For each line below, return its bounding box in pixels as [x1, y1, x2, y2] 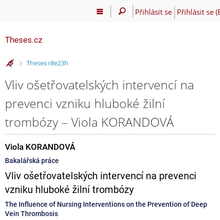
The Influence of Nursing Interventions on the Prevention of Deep [5, 200, 207, 208]
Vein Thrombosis [5, 209, 58, 218]
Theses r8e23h [26, 58, 68, 68]
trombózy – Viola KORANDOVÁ [5, 113, 174, 130]
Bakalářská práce [5, 156, 59, 165]
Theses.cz [5, 35, 42, 45]
